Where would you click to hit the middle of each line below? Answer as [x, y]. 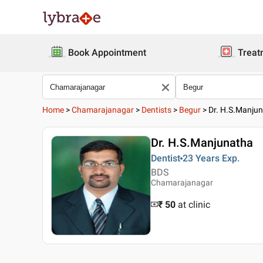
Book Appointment [107, 53]
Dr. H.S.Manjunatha [202, 143]
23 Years [201, 158]
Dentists [156, 110]
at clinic [194, 205]
